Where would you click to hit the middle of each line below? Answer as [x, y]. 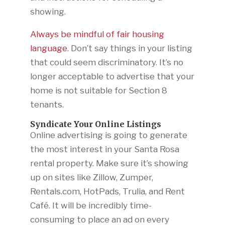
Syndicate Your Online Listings [96, 124]
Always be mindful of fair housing [97, 34]
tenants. [48, 104]
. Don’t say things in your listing [130, 48]
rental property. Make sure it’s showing [109, 163]
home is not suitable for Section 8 [98, 90]
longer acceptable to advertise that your [112, 76]
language [48, 48]
